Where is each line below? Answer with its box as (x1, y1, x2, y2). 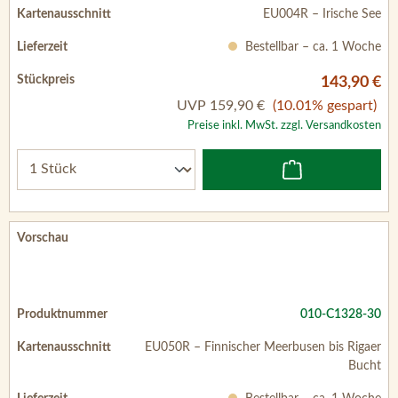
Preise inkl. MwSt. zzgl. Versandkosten (187, 119, 381, 131)
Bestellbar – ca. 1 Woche (242, 40, 381, 53)
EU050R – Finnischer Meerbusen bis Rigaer (145, 340, 381, 354)
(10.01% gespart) (273, 98, 377, 113)
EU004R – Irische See (263, 7, 381, 20)
